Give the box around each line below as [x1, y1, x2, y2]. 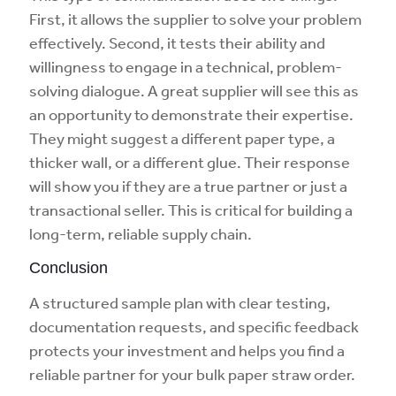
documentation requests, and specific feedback [29, 316, 359, 336]
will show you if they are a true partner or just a [29, 176, 347, 195]
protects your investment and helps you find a [29, 340, 345, 360]
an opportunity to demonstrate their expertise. [29, 104, 354, 124]
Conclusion [29, 259, 108, 277]
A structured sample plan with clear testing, [29, 293, 331, 312]
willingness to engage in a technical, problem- [29, 57, 342, 76]
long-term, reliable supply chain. [29, 224, 252, 243]
